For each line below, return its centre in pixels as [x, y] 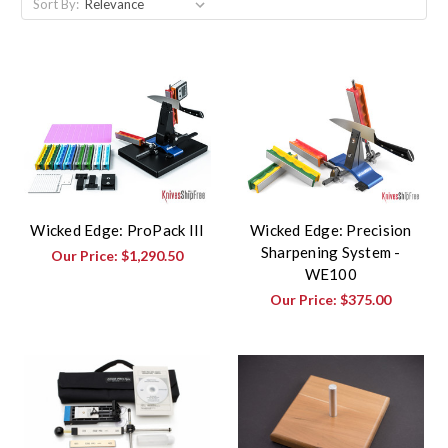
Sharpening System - [330, 252]
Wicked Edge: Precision [331, 230]
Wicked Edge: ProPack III [117, 230]
